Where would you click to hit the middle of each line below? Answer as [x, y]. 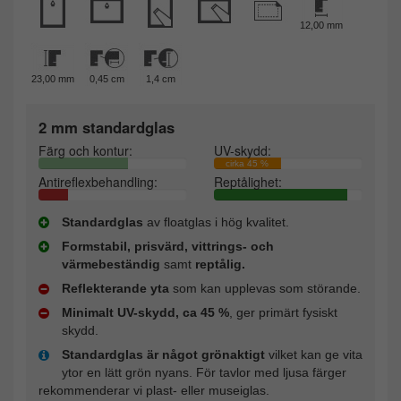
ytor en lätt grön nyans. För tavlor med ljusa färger [204, 373]
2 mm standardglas [107, 128]
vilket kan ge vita [314, 355]
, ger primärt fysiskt [283, 313]
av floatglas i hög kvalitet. [216, 222]
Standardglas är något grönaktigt [163, 355]
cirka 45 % [247, 164]
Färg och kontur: [85, 151]
